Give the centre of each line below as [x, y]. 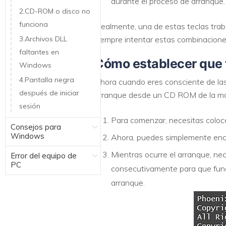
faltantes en [39, 52]
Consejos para [36, 127]
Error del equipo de [44, 155]
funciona [34, 24]
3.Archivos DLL [43, 39]
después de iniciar [49, 93]
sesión [30, 106]
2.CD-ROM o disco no [55, 11]
